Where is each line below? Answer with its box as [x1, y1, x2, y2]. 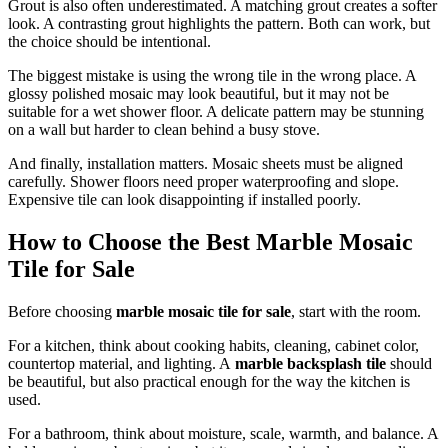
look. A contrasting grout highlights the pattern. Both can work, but [8, 15, 430, 32]
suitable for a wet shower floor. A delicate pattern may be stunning [8, 103, 424, 120]
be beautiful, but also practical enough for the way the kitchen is [8, 372, 410, 390]
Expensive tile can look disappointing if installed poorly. [8, 191, 361, 208]
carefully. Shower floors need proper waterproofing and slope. [8, 173, 399, 190]
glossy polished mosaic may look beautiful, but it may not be [8, 85, 389, 102]
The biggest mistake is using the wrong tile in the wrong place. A [8, 67, 416, 84]
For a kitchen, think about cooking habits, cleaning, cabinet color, [8, 336, 419, 354]
